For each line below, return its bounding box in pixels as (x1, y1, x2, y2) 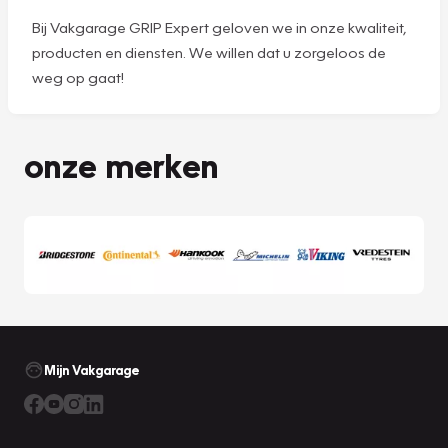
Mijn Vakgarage (44, 361, 140, 378)
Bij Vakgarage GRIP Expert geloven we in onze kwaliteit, (32, 17, 407, 36)
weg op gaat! (32, 67, 124, 86)
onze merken (24, 143, 219, 187)
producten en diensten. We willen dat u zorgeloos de (32, 42, 386, 61)
